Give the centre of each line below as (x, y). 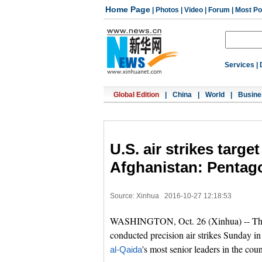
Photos (167, 10)
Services (239, 65)
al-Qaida (126, 250)
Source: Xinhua (135, 196)
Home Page (128, 9)
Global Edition (136, 95)
